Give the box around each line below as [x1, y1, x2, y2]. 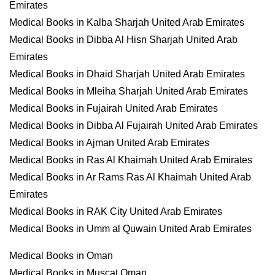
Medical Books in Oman [9, 250, 113, 261]
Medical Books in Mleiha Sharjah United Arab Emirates [9, 86, 248, 96]
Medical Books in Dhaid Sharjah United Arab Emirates [9, 69, 245, 79]
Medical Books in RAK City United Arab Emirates [9, 206, 222, 217]
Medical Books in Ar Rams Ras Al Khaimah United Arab [9, 172, 251, 182]
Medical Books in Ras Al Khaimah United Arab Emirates [9, 155, 252, 165]
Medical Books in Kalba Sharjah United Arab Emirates [9, 17, 244, 28]
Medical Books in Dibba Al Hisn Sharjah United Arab [9, 34, 238, 45]
